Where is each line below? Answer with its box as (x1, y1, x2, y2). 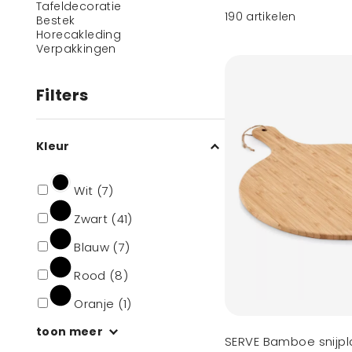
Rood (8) (74, 267, 129, 284)
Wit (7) (74, 182, 114, 199)
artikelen (246, 9, 296, 24)
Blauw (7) (74, 239, 130, 255)
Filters (36, 84, 89, 106)
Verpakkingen (36, 41, 116, 57)
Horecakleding (36, 27, 122, 42)
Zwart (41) (74, 211, 133, 227)
